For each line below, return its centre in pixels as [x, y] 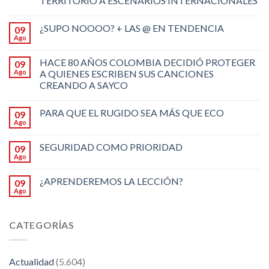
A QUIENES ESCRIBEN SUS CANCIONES [127, 74]
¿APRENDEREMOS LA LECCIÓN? [111, 181]
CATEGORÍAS [42, 225]
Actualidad [32, 261]
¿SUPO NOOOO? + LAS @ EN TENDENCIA [132, 28]
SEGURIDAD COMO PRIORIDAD [111, 147]
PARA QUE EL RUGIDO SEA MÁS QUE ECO [132, 113]
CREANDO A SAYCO [84, 85]
